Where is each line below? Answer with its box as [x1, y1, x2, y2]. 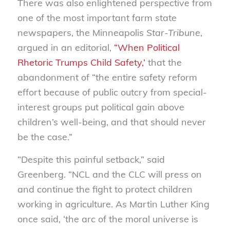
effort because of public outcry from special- [17, 86, 207, 98]
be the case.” [17, 130, 72, 143]
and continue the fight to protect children [17, 183, 193, 195]
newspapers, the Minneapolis [17, 26, 146, 39]
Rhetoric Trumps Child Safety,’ [17, 56, 145, 68]
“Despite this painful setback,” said [17, 153, 165, 165]
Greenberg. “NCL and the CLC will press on [17, 168, 202, 180]
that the [145, 56, 182, 68]
